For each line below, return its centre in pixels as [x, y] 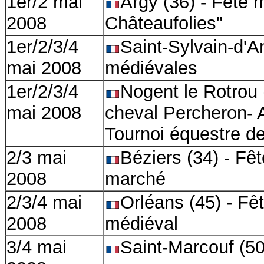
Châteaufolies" [164, 23]
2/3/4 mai [44, 202]
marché [138, 179]
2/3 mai [37, 158]
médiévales [151, 68]
